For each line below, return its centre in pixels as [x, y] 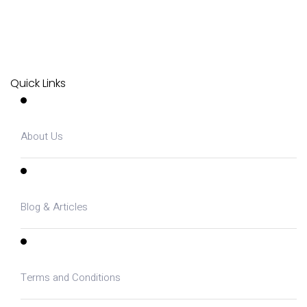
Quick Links [38, 84]
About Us [42, 137]
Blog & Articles [54, 207]
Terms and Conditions [71, 278]
